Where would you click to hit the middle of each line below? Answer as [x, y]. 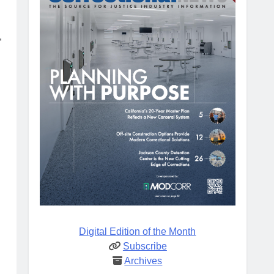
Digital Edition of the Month [138, 231]
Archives [143, 261]
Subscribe [145, 246]
